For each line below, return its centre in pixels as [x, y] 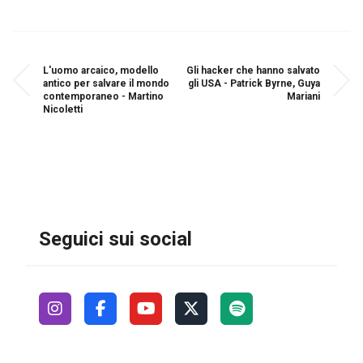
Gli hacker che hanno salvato [253, 70]
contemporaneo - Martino [104, 96]
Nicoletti [63, 109]
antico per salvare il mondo [107, 83]
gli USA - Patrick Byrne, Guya [254, 83]
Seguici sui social [115, 239]
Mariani [303, 96]
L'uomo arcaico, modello [101, 70]
